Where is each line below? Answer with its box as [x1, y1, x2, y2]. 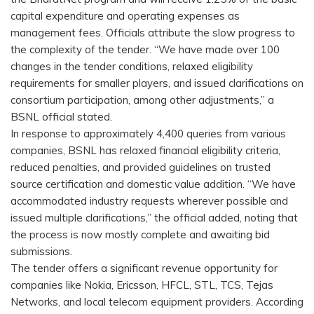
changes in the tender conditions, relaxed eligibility [11, 60, 253, 74]
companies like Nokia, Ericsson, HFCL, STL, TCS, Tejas [11, 278, 273, 292]
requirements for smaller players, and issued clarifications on [11, 76, 303, 90]
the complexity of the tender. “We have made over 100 [11, 43, 280, 57]
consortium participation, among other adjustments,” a [11, 93, 274, 107]
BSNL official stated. [11, 110, 115, 124]
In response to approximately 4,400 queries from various [11, 127, 286, 141]
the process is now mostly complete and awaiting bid [11, 228, 270, 242]
